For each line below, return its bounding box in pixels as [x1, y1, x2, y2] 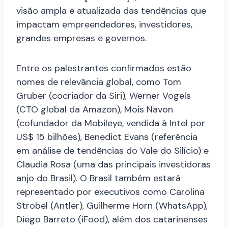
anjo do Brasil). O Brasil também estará [16, 172, 181, 184]
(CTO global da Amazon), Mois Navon [16, 103, 173, 116]
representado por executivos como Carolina [16, 185, 205, 198]
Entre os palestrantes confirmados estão [16, 62, 191, 74]
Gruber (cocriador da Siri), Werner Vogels [16, 89, 191, 102]
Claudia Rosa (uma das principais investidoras [16, 158, 211, 170]
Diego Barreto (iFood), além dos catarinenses [16, 213, 208, 225]
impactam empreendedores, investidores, [16, 18, 192, 31]
